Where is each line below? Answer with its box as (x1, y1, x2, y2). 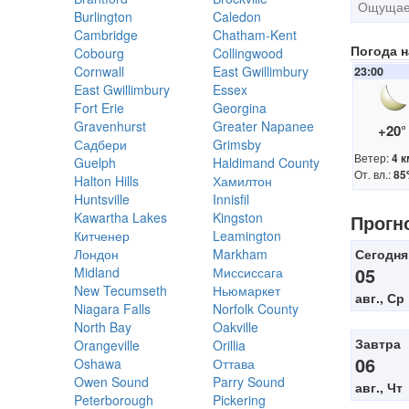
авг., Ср (355, 288, 404, 307)
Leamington (212, 226, 281, 245)
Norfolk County (212, 299, 299, 318)
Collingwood (212, 44, 283, 62)
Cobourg (74, 44, 124, 62)
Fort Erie (74, 99, 124, 117)
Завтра (355, 334, 401, 352)
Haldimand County (212, 153, 320, 172)
